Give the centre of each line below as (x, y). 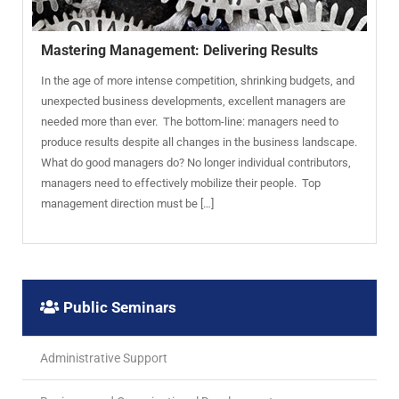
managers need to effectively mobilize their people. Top (181, 183)
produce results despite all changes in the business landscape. (199, 142)
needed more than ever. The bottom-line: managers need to (190, 121)
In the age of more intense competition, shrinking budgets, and (198, 80)
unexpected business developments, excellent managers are (193, 101)
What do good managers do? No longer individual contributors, (196, 162)
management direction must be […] (127, 203)
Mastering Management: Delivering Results (179, 50)
